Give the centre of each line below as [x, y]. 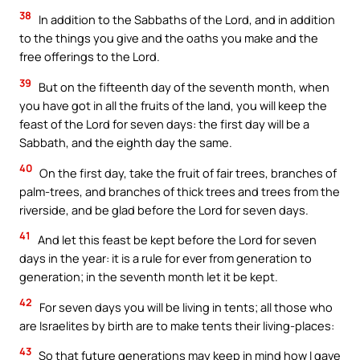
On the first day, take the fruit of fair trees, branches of [187, 172]
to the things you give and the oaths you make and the [169, 38]
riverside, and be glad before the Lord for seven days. [164, 209]
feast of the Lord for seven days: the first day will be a [164, 123]
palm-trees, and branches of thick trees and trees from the [180, 191]
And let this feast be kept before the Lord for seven [176, 240]
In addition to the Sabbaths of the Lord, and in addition [186, 20]
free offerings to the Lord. [90, 57]
